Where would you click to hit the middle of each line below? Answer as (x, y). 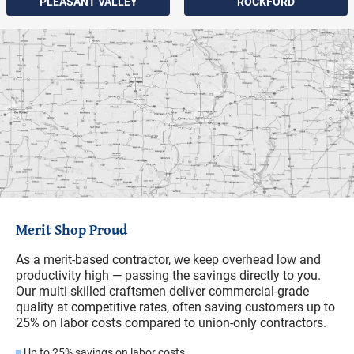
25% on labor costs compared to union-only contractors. (171, 323)
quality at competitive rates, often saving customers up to (175, 307)
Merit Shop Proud (72, 230)
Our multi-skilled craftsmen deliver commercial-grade (162, 292)
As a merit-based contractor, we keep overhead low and (168, 260)
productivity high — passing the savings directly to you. (168, 276)
